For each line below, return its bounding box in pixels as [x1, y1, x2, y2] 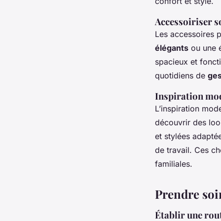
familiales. [155, 158, 192, 169]
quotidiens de [155, 70, 208, 80]
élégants [155, 42, 188, 53]
